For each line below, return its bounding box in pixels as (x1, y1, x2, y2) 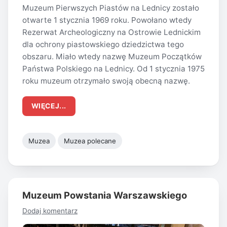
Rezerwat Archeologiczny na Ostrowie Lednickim (22, 27, 201, 37)
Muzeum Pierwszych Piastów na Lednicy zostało (22, 3, 199, 13)
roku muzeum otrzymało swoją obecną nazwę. (22, 75, 190, 86)
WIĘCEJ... (31, 102, 66, 110)
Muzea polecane (64, 137, 117, 145)
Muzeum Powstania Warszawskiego (22, 190, 187, 201)
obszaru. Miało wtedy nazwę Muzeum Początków (22, 51, 202, 61)
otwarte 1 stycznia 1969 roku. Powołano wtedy (22, 15, 192, 25)
